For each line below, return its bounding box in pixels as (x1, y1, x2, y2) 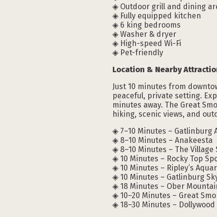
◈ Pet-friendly (112, 47, 163, 57)
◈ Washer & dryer (112, 29, 176, 39)
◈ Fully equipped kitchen (112, 11, 201, 20)
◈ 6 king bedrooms (112, 20, 183, 30)
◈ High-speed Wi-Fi (112, 38, 181, 48)
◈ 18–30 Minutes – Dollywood (112, 200, 215, 209)
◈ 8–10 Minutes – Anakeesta (112, 135, 213, 145)
